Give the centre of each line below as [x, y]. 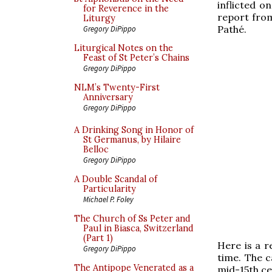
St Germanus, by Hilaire [132, 140]
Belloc [96, 149]
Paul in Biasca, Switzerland [138, 228]
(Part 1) [98, 238]
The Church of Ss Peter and [132, 219]
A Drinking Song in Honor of [134, 130]
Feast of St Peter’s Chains [136, 58]
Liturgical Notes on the [124, 48]
